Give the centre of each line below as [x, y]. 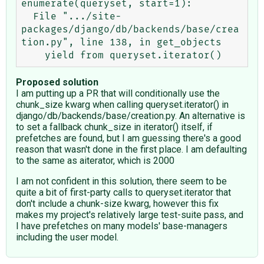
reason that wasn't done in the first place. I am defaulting [131, 149]
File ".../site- [27, 16]
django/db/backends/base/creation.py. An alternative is [131, 115]
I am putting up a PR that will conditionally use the [118, 93]
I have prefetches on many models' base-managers [122, 226]
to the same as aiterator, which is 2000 [95, 160]
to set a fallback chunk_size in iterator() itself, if [114, 127]
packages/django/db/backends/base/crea [130, 29]
